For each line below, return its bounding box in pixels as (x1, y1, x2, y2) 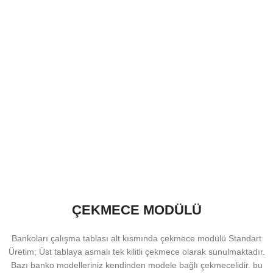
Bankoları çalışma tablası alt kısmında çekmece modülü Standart (12, 233, 261, 243)
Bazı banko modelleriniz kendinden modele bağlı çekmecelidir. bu (10, 260, 263, 270)
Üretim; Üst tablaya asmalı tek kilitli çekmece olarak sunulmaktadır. (8, 246, 265, 257)
